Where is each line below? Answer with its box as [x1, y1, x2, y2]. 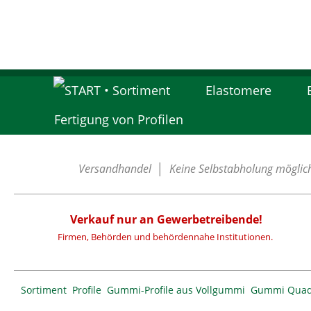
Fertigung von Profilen [54, 111, 183, 128]
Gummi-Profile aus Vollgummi [107, 283, 245, 296]
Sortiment [21, 283, 67, 296]
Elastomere [205, 82, 271, 99]
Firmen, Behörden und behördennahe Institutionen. [57, 230, 273, 243]
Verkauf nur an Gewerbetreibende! [70, 212, 262, 227]
